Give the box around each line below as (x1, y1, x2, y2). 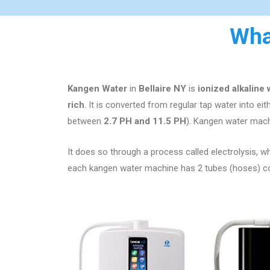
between (67, 116, 104, 127)
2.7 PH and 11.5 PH (104, 116, 186, 127)
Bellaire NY (139, 83, 186, 94)
